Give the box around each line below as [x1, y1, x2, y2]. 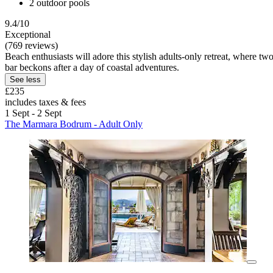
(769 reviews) [5, 40, 58, 51]
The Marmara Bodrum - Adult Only [5, 119, 143, 130]
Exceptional [5, 29, 51, 40]
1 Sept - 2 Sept [5, 108, 62, 119]
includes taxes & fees [5, 97, 86, 108]
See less [10, 75, 41, 85]
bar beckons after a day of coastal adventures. [5, 62, 179, 73]
